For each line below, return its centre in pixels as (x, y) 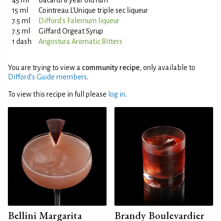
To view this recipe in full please (58, 94)
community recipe (111, 68)
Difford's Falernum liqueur (79, 21)
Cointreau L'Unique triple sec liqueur (93, 10)
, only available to (167, 68)
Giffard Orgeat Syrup (71, 31)
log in (117, 94)
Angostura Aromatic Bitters (80, 41)
